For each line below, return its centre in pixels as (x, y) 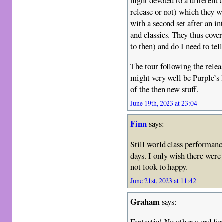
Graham (145, 201)
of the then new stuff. (165, 89)
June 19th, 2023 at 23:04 (164, 103)
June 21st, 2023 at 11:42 (164, 180)
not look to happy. (159, 166)
